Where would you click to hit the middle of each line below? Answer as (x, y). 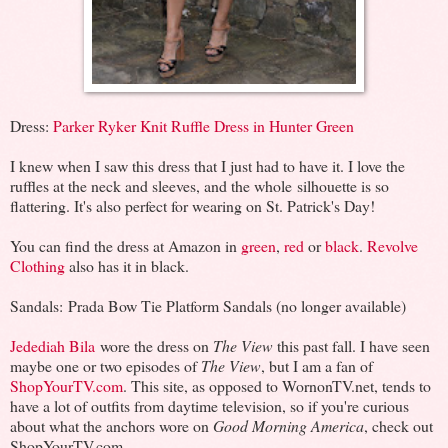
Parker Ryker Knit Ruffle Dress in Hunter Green (203, 125)
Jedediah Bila (52, 345)
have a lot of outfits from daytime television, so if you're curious (209, 405)
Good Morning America (288, 425)
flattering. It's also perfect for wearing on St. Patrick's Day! (192, 205)
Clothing (37, 265)
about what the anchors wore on (111, 425)
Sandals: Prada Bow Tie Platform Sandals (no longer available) (208, 305)
